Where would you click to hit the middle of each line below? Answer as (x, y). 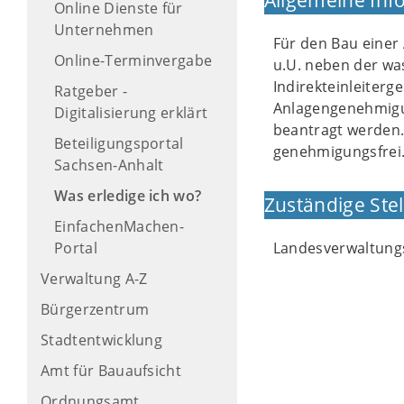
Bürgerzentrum (95, 309)
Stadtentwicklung (102, 340)
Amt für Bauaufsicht (111, 371)
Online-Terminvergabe (133, 60)
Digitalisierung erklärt (131, 113)
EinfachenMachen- (119, 226)
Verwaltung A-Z (94, 279)
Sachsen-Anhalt (109, 165)
